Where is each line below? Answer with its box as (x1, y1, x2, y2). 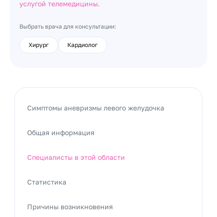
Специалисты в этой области (27, 153, 125, 161)
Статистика (27, 178, 66, 186)
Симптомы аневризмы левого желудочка (27, 104, 164, 112)
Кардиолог (67, 41, 98, 48)
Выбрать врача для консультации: (19, 23, 116, 30)
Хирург (29, 41, 49, 48)
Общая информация (27, 128, 94, 137)
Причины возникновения (27, 202, 113, 211)
